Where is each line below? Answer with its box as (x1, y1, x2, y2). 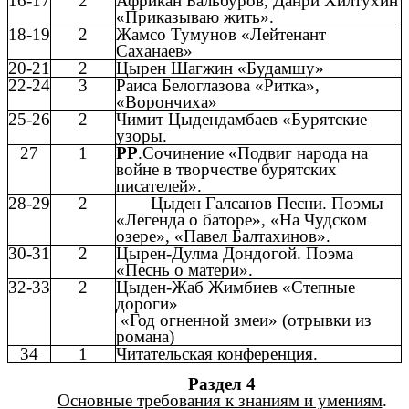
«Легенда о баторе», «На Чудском (116, 209, 367, 229)
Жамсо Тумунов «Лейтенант (116, 24, 326, 44)
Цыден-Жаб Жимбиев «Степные (116, 277, 355, 297)
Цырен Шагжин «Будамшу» (116, 58, 324, 78)
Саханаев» (116, 40, 193, 60)
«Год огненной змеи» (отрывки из (116, 309, 372, 330)
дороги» (116, 293, 178, 313)
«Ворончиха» (116, 91, 217, 111)
